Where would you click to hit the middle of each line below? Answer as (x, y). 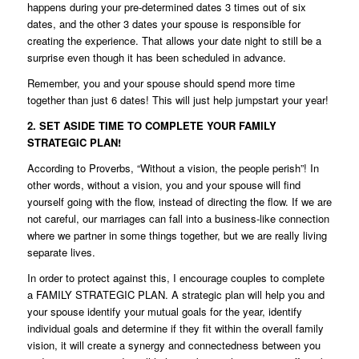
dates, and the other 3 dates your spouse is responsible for (163, 24)
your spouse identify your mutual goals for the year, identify (164, 312)
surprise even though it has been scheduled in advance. (156, 58)
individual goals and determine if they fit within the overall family (175, 329)
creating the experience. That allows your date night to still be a (174, 41)
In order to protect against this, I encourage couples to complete (175, 278)
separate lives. (61, 252)
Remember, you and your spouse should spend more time (161, 83)
